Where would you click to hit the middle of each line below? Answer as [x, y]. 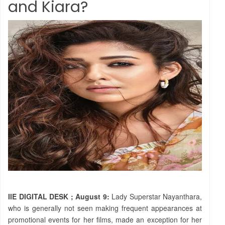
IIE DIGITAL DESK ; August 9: [59, 196]
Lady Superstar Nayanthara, [155, 196]
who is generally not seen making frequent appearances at [105, 208]
